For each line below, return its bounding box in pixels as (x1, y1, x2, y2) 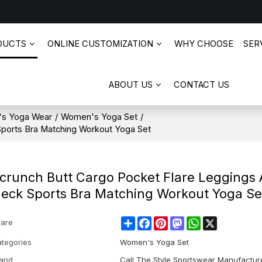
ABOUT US (109, 80, 153, 90)
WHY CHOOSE (174, 39, 233, 49)
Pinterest (168, 216, 201, 226)
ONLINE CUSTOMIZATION (47, 39, 154, 49)
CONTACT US (173, 80, 229, 90)
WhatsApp (201, 216, 239, 226)
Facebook (151, 216, 188, 226)
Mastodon (184, 216, 221, 226)
